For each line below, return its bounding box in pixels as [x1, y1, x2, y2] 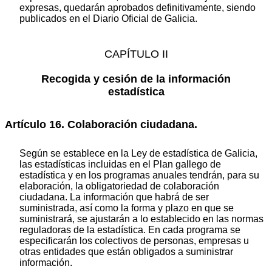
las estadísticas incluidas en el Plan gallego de [19, 158, 221, 169]
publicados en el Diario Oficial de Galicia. [19, 13, 197, 24]
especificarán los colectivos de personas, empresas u [19, 235, 249, 246]
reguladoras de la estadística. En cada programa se [19, 224, 240, 235]
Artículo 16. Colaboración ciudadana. [5, 118, 197, 131]
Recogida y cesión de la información [41, 72, 231, 85]
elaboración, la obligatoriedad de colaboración [19, 180, 219, 191]
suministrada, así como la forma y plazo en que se [19, 202, 234, 213]
